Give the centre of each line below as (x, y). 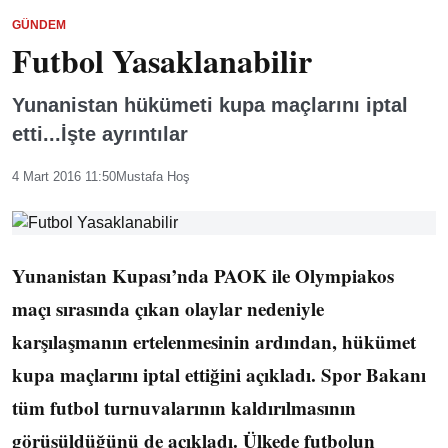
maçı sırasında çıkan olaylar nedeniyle (168, 308)
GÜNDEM (39, 25)
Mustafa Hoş (153, 176)
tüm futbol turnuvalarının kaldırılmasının (184, 407)
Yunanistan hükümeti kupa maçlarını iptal (210, 105)
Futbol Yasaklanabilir (162, 60)
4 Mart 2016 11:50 (64, 176)
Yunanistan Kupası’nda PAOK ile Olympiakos (203, 275)
